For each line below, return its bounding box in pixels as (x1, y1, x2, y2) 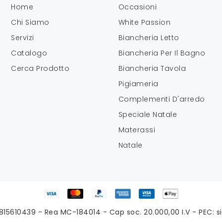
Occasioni (118, 1, 157, 12)
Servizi (11, 32, 34, 43)
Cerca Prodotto (11, 63, 70, 73)
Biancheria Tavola (118, 63, 186, 73)
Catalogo (11, 48, 48, 58)
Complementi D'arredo (118, 94, 205, 104)
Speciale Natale (118, 109, 177, 119)
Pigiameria (118, 78, 159, 89)
